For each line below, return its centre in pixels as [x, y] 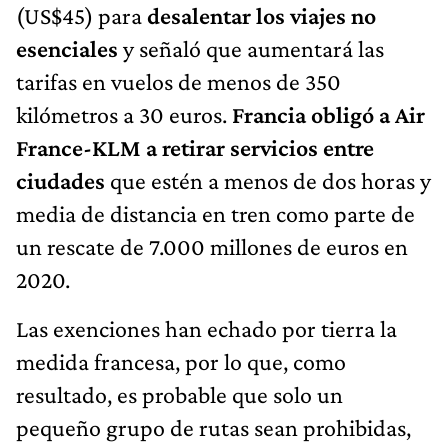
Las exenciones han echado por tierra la [206, 328]
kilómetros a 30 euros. [124, 114]
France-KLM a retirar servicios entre [195, 147]
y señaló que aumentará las [253, 48]
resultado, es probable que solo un [179, 394]
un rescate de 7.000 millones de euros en [212, 246]
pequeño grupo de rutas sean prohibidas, [213, 427]
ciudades [60, 180]
